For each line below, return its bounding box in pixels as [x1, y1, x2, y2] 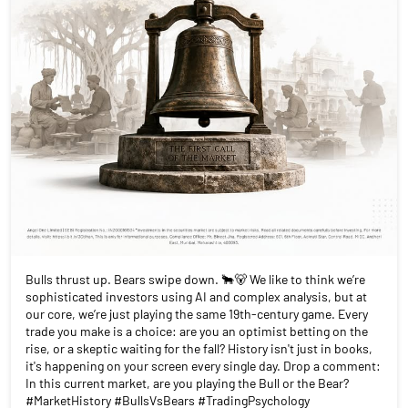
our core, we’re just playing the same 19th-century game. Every [25, 306, 368, 322]
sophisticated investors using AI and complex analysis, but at [25, 289, 367, 305]
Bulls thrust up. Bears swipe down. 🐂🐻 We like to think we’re [25, 271, 365, 288]
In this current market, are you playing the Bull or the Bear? [25, 375, 349, 392]
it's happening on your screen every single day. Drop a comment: [25, 358, 381, 374]
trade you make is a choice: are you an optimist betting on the [25, 323, 368, 340]
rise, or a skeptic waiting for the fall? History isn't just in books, [25, 341, 372, 357]
